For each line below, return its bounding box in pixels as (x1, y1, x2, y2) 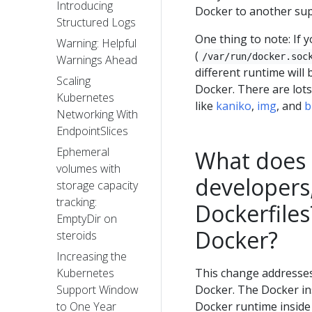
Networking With (56, 107, 138, 123)
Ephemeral (56, 144, 109, 160)
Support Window (56, 282, 139, 298)
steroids (56, 228, 97, 244)
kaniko (216, 98, 251, 114)
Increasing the (56, 249, 127, 265)
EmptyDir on (56, 211, 117, 227)
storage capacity (56, 178, 138, 194)
